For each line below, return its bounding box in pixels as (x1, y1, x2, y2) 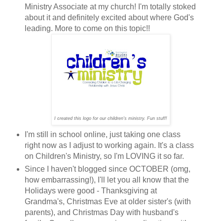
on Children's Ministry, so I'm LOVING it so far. (24, 151, 184, 160)
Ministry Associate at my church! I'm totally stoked (24, 2, 196, 11)
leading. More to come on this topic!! (24, 24, 150, 33)
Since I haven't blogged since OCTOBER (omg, (24, 164, 190, 173)
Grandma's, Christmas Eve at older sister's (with (24, 197, 191, 206)
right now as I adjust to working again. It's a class (24, 141, 194, 149)
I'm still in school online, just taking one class (24, 130, 181, 139)
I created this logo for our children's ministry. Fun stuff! (54, 115, 167, 121)
